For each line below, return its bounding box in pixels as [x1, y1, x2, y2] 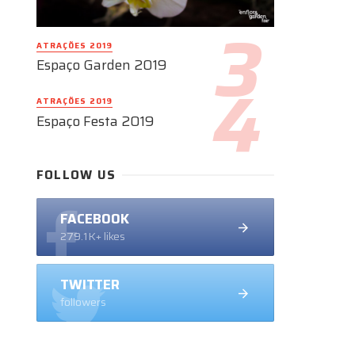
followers [60, 292, 106, 311]
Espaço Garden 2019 [36, 54, 167, 77]
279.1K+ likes [60, 227, 125, 245]
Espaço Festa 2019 [36, 109, 155, 132]
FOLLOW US [36, 165, 116, 185]
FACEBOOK [60, 208, 129, 229]
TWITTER [60, 273, 120, 295]
